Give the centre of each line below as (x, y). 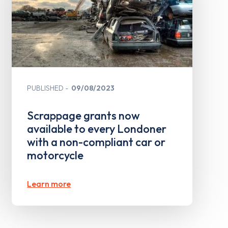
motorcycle (55, 155)
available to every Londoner (97, 129)
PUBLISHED (46, 88)
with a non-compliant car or (96, 142)
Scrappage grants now (84, 116)
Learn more (49, 183)
